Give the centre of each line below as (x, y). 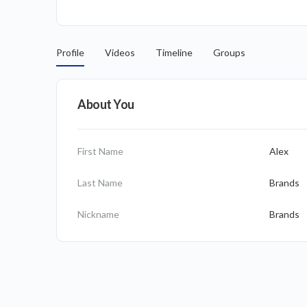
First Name (100, 151)
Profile (70, 52)
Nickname (98, 214)
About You (106, 104)
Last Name (100, 183)
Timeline (174, 52)
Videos (120, 52)
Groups (229, 52)
